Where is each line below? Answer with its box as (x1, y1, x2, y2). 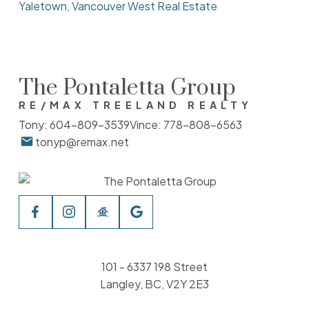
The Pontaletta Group (18, 73, 236, 102)
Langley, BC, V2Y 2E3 (99, 277, 209, 292)
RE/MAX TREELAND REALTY (18, 98, 253, 111)
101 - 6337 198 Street (101, 259, 208, 275)
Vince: (129, 117, 163, 132)
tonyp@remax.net (34, 134, 129, 149)
